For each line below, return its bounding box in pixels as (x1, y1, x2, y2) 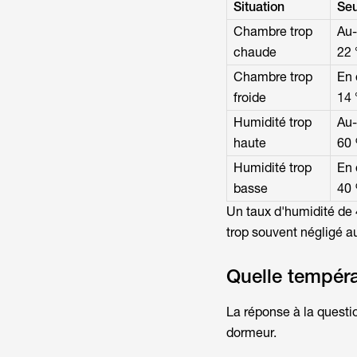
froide (233, 90, 266, 106)
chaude (233, 45, 277, 61)
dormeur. (226, 325, 277, 341)
